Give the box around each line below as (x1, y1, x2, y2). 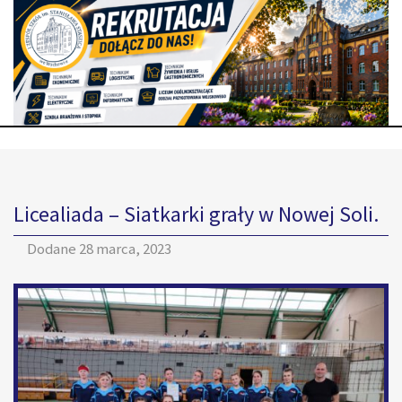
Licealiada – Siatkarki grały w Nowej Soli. (13, 200, 379, 228)
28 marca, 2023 (79, 239, 171, 258)
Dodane (27, 239, 79, 258)
